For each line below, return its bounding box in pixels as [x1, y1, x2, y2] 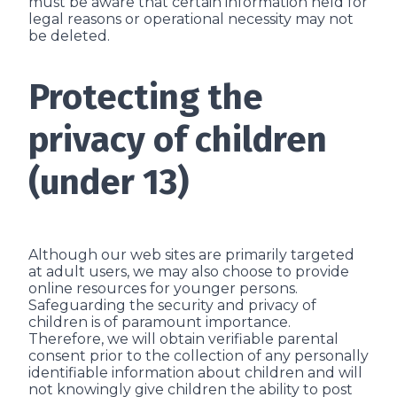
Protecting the [28, 76, 263, 119]
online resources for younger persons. [28, 280, 298, 297]
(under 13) [28, 161, 189, 204]
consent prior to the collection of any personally [28, 347, 369, 364]
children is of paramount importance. [28, 314, 291, 331]
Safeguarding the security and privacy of [28, 297, 316, 314]
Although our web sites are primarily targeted [28, 246, 354, 263]
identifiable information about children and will [28, 364, 362, 381]
